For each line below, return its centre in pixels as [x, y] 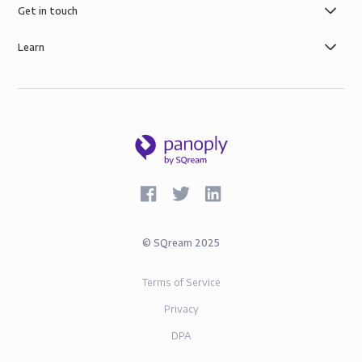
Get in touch [48, 11]
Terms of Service [181, 282]
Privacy [181, 309]
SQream [173, 242]
